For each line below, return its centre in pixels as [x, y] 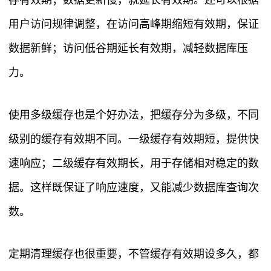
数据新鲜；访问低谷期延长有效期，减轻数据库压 [128, 49]
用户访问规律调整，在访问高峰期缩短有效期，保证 [134, 24]
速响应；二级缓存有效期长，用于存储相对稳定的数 [134, 164]
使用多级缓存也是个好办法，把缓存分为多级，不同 [134, 115]
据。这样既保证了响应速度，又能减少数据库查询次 [134, 188]
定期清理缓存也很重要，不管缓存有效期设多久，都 [134, 254]
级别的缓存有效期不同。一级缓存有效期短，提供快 [134, 139]
